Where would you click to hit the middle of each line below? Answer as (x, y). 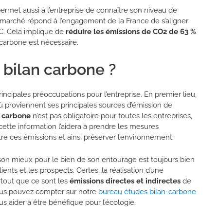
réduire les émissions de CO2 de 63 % (131, 32)
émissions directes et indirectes (125, 181)
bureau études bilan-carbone (147, 192)
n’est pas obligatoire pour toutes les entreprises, (111, 116)
